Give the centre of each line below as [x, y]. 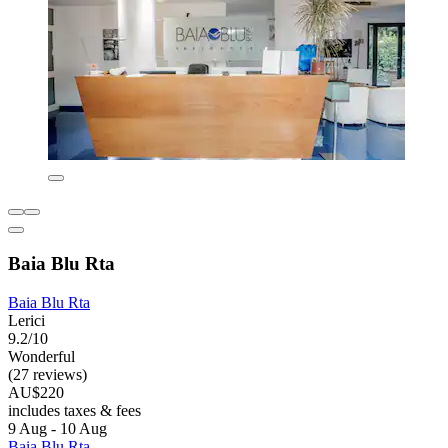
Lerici [26, 320]
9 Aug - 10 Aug [57, 428]
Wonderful [41, 356]
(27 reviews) [47, 374]
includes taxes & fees [74, 410]
